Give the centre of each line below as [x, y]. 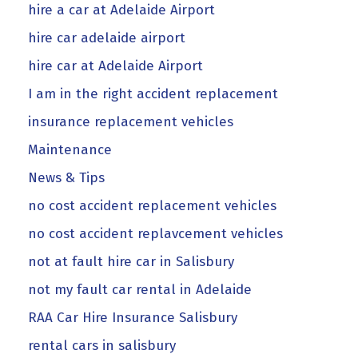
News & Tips [66, 177]
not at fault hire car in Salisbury [131, 261]
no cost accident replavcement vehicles [155, 233]
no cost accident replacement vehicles [152, 205]
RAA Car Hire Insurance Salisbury [133, 317]
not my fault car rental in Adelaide [140, 289]
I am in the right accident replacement [153, 93]
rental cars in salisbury [102, 345]
